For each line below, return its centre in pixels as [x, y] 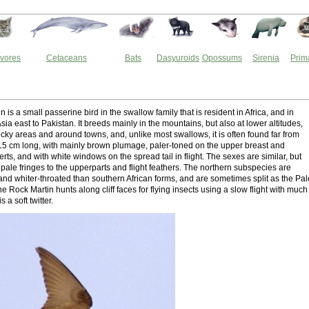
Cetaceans [67, 58]
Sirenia [266, 58]
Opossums [222, 58]
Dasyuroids [178, 58]
